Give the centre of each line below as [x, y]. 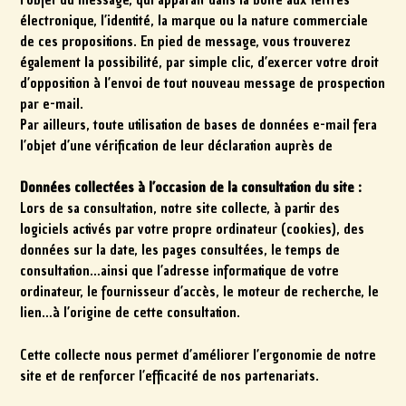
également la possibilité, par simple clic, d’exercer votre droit [200, 63]
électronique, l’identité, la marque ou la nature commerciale [194, 21]
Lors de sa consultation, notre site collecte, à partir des [180, 209]
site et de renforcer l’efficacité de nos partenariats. [170, 376]
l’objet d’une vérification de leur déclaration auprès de [177, 146]
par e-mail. [52, 105]
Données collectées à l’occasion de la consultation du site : [191, 188]
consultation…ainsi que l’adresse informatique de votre [180, 271]
